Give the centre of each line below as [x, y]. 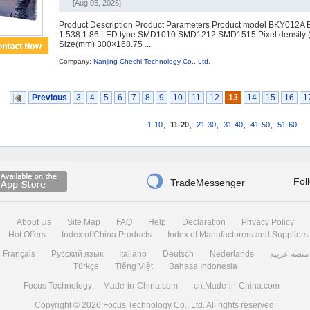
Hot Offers [27, 234]
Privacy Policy [267, 222]
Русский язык [77, 254]
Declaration [203, 222]
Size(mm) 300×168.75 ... [105, 44]
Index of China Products [106, 234]
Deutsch [178, 254]
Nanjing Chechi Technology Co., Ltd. [152, 61]
